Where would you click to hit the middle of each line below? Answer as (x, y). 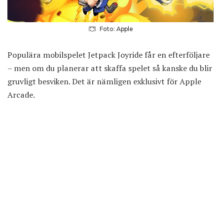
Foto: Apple (116, 29)
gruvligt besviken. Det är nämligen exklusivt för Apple (104, 82)
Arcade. (21, 95)
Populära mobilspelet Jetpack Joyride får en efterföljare (109, 55)
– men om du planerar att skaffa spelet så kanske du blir (110, 68)
